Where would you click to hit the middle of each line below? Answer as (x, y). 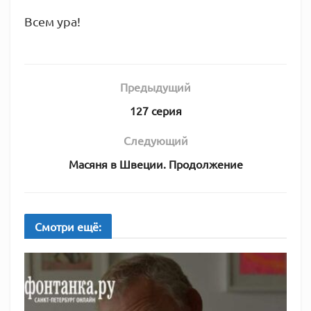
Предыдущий (155, 87)
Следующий (155, 141)
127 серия (155, 111)
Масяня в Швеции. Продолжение (155, 164)
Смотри (54, 227)
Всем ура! (52, 21)
